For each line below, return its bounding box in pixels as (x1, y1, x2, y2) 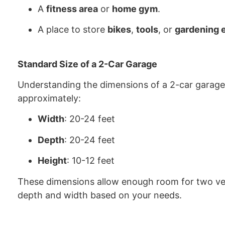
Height (38, 155, 67, 166)
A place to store (38, 24, 107, 35)
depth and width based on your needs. (18, 189, 182, 200)
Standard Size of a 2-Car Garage (18, 58, 157, 69)
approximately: (18, 92, 81, 103)
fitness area (46, 3, 98, 14)
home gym (112, 3, 158, 14)
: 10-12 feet (67, 155, 115, 166)
